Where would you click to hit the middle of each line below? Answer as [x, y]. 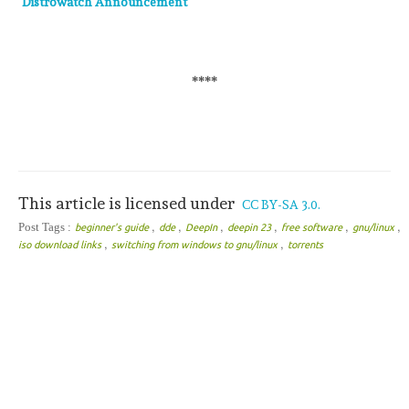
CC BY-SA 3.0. [281, 204]
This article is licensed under [128, 203]
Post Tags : [45, 226]
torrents [305, 244]
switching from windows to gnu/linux [196, 244]
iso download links [61, 244]
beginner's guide [113, 227]
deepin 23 [251, 227]
